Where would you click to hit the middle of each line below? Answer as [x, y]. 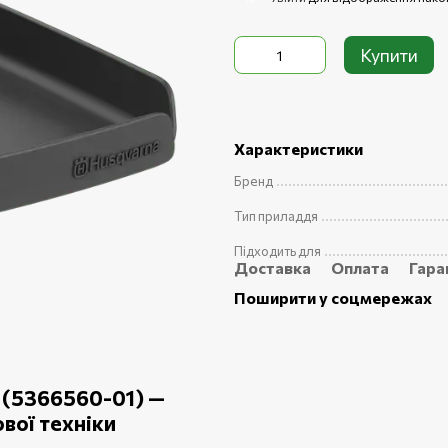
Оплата [360, 267]
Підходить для [277, 251]
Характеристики [298, 148]
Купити [389, 55]
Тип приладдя [276, 216]
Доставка [272, 267]
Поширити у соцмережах [333, 297]
